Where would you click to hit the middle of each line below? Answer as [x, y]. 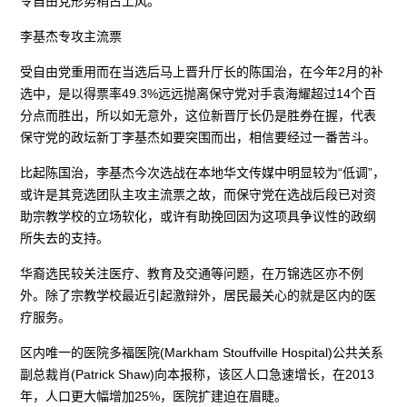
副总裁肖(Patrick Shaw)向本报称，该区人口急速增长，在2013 [198, 374]
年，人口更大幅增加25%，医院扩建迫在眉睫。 [154, 396]
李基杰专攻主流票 [71, 36]
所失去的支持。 [65, 238]
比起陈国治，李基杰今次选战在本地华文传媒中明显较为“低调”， [203, 172]
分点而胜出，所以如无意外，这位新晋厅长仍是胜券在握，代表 [199, 115]
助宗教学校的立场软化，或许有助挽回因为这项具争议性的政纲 [199, 216]
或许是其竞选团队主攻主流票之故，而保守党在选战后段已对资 [199, 194]
